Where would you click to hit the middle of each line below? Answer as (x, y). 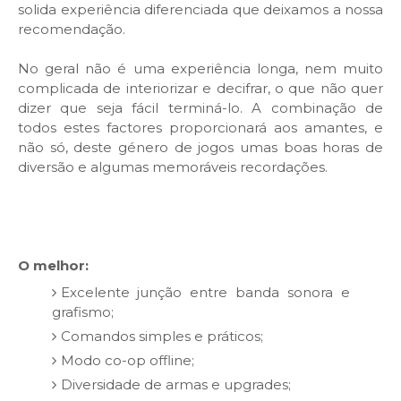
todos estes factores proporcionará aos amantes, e (200, 128)
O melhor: (53, 266)
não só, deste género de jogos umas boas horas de (200, 148)
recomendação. (73, 30)
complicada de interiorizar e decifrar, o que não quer (200, 89)
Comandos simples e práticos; (162, 336)
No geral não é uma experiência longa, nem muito (200, 69)
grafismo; (82, 311)
